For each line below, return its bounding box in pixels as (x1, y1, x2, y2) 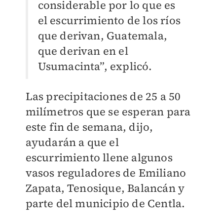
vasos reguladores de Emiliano (25, 165, 186, 181)
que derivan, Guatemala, (37, 28, 168, 43)
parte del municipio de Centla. (25, 196, 185, 211)
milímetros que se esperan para (25, 104, 191, 119)
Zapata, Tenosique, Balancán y (25, 181, 185, 196)
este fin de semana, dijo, (25, 119, 153, 135)
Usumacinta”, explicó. (37, 59, 152, 74)
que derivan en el (37, 43, 128, 59)
